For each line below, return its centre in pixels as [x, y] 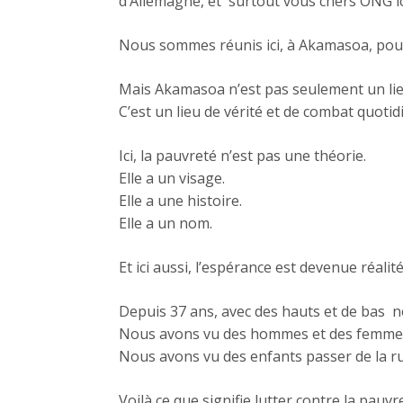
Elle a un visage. [172, 179]
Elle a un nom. [166, 224]
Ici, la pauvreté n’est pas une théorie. [242, 156]
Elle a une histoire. [180, 201]
